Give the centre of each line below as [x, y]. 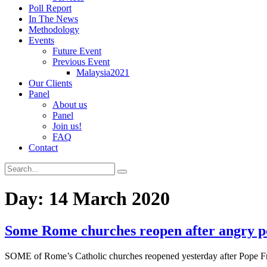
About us [70, 105]
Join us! [67, 126]
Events [41, 40]
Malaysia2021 [103, 72]
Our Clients [50, 83]
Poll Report [50, 8]
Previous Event [81, 62]
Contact [43, 148]
